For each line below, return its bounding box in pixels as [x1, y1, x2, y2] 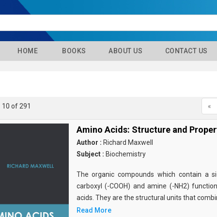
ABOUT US [107, 47, 143, 55]
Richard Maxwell [101, 138, 153, 146]
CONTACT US [163, 47, 208, 55]
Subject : [76, 150, 104, 158]
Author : [76, 138, 102, 146]
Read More [76, 206, 111, 214]
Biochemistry [104, 150, 146, 158]
